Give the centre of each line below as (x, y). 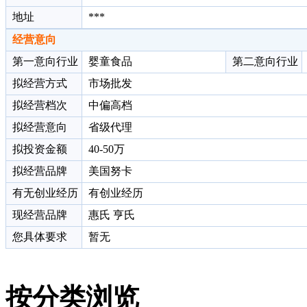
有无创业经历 (44, 193)
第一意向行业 (44, 62)
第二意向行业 (264, 62)
